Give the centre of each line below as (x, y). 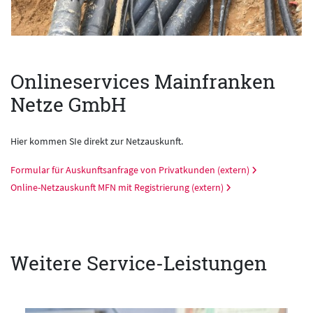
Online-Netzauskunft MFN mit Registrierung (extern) (117, 188)
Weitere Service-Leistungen (139, 263)
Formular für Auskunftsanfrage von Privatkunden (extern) (130, 170)
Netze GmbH (68, 105)
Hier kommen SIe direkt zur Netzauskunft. (97, 141)
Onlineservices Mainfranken (143, 82)
